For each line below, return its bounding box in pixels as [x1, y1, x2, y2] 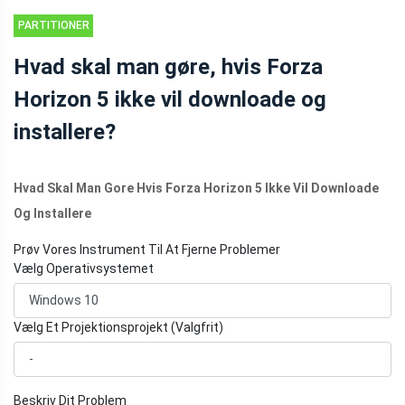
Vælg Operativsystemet [14, 260, 154, 276]
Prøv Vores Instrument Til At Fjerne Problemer [14, 241, 280, 257]
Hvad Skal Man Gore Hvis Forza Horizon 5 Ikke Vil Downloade [14, 180, 379, 195]
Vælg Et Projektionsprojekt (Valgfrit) [14, 319, 223, 334]
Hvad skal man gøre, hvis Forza [14, 53, 323, 80]
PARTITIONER [17, 18, 89, 32]
